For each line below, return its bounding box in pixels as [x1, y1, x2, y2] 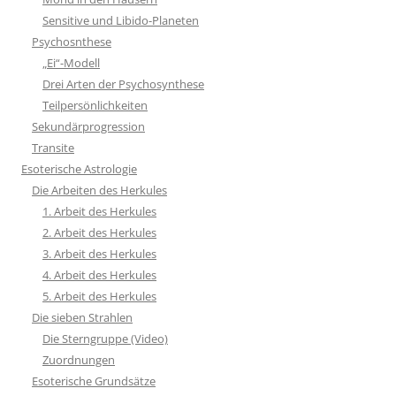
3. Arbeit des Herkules [42, 245, 156, 262]
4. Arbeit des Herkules [42, 266, 156, 283]
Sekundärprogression [32, 118, 145, 134]
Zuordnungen [42, 351, 115, 368]
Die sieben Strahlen [32, 308, 133, 325]
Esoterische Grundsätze [32, 372, 156, 389]
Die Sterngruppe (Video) [42, 330, 168, 346]
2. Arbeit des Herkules [42, 224, 156, 240]
